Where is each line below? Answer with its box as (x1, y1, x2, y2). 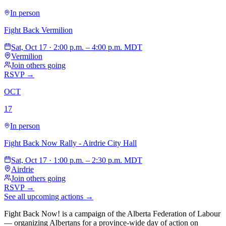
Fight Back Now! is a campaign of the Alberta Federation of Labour (4, 209, 220, 218)
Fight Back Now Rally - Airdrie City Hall (4, 138, 137, 147)
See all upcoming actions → (4, 192, 93, 201)
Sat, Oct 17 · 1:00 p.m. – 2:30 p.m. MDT (11, 155, 142, 164)
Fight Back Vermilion (4, 25, 73, 34)
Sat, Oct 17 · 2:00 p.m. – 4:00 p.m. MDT (11, 42, 142, 51)
